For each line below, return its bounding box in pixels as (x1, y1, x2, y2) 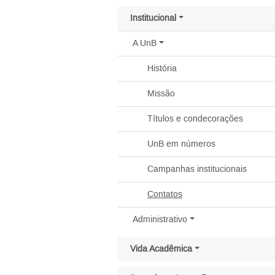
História (147, 63, 177, 74)
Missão (147, 88, 175, 99)
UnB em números (147, 139, 215, 150)
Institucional (130, 13, 176, 24)
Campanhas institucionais (147, 164, 247, 175)
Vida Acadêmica (130, 244, 192, 255)
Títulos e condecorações (147, 114, 243, 125)
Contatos (147, 189, 182, 200)
